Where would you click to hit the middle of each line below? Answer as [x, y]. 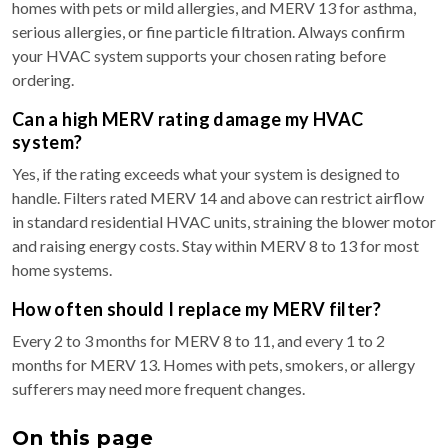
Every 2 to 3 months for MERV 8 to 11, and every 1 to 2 [198, 341]
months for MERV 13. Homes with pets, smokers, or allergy [213, 365]
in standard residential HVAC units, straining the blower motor [224, 222]
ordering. [43, 80]
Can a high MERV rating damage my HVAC [188, 119]
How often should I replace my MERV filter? [197, 309]
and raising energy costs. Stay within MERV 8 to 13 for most [215, 246]
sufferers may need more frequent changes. [158, 389]
